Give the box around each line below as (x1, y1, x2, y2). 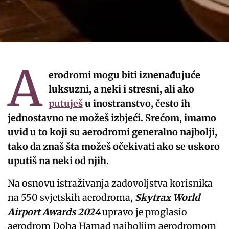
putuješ (48, 97, 83, 109)
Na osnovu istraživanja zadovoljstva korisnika (8, 177, 213, 189)
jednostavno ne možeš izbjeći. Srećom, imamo (8, 111, 217, 124)
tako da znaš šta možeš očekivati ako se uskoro (8, 140, 220, 152)
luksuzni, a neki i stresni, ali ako (48, 83, 194, 95)
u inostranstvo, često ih (82, 97, 190, 109)
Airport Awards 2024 (8, 205, 101, 218)
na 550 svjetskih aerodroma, (8, 191, 135, 203)
